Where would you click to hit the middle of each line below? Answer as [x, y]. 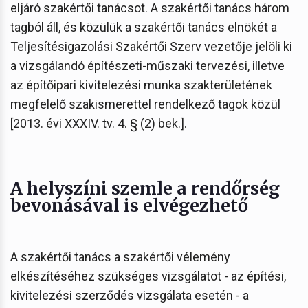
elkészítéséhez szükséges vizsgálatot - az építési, [148, 276]
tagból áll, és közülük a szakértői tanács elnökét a [144, 27]
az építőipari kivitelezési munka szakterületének [141, 85]
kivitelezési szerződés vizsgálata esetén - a [130, 295]
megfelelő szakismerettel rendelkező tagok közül [145, 104]
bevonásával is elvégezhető [129, 205]
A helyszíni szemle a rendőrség [145, 188]
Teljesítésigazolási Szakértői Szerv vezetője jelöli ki [151, 46]
